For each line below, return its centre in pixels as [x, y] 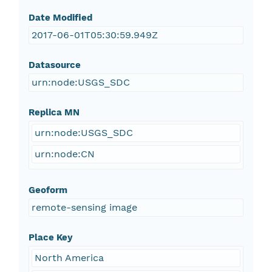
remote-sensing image [84, 208]
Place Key [50, 238]
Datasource [54, 65]
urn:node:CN [64, 154]
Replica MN [54, 113]
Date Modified [60, 18]
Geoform [48, 190]
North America [69, 258]
